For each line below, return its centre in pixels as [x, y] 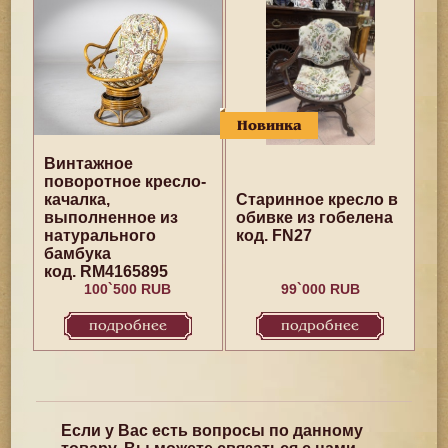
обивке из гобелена [315, 217]
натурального [99, 235]
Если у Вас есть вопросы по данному [212, 430]
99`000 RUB [320, 289]
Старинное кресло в [317, 199]
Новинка [269, 125]
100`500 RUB [128, 289]
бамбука [77, 253]
